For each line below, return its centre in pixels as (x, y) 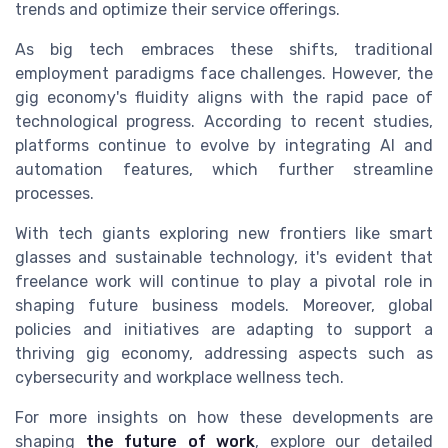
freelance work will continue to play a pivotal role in (224, 282)
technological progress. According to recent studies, (224, 122)
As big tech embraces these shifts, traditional (224, 50)
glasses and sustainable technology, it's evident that (224, 258)
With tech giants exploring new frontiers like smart (224, 234)
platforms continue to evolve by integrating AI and (224, 146)
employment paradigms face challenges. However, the (224, 74)
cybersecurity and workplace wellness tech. (179, 378)
